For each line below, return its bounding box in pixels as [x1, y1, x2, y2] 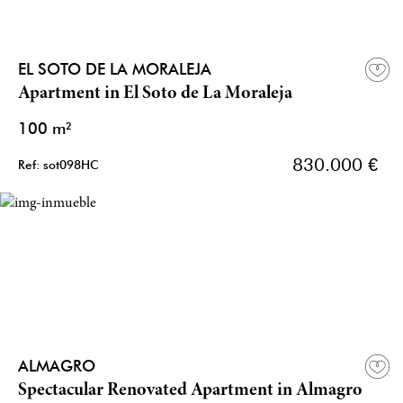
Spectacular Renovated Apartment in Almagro [18, 381, 363, 401]
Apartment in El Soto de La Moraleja [18, 85, 292, 104]
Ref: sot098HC [18, 157, 99, 173]
